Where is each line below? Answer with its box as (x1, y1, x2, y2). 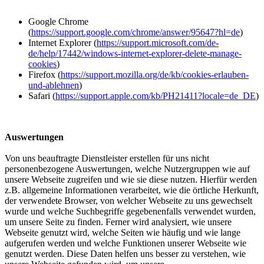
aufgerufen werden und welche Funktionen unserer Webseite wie (5, 238, 246, 248)
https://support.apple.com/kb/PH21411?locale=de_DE (55, 91, 256, 101)
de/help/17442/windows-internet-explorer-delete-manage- (28, 48, 242, 58)
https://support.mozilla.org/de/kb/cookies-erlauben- (61, 70, 249, 80)
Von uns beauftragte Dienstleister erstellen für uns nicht (5, 153, 209, 163)
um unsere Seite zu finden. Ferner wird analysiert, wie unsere (5, 217, 232, 227)
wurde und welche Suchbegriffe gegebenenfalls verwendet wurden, (5, 206, 256, 216)
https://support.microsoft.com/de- (97, 38, 219, 48)
